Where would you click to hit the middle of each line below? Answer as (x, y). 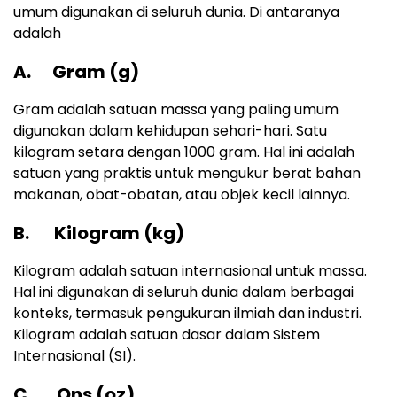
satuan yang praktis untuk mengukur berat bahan (187, 174)
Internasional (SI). (74, 356)
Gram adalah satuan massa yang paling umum (176, 110)
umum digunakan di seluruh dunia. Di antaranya (176, 12)
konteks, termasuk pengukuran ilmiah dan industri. (187, 314)
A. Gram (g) (76, 72)
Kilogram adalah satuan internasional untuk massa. (190, 271)
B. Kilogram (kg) (99, 234)
